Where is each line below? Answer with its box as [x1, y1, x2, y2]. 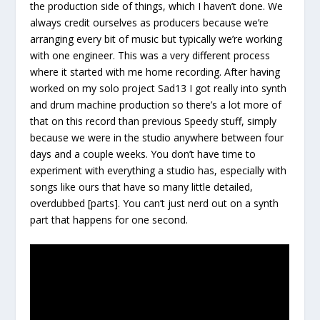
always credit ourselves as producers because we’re [30, 16, 269, 30]
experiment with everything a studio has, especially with [30, 164, 287, 178]
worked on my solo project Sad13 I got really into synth [30, 81, 287, 96]
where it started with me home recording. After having [30, 65, 281, 79]
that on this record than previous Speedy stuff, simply [30, 114, 277, 129]
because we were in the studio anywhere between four [30, 131, 284, 145]
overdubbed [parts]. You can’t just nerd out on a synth [30, 196, 279, 211]
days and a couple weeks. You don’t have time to [30, 147, 256, 161]
